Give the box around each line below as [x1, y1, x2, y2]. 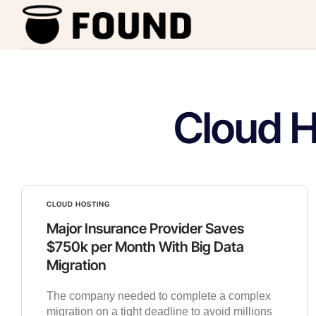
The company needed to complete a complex [47, 289, 271, 302]
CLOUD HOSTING [47, 199, 110, 208]
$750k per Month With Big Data [47, 238, 244, 255]
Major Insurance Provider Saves [47, 219, 244, 237]
